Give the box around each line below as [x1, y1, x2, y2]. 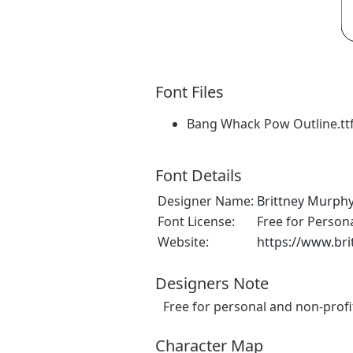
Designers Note [155, 272, 269, 294]
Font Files [155, 80, 224, 102]
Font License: [158, 212, 235, 230]
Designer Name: [158, 191, 254, 210]
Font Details [155, 164, 242, 186]
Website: [158, 232, 209, 251]
